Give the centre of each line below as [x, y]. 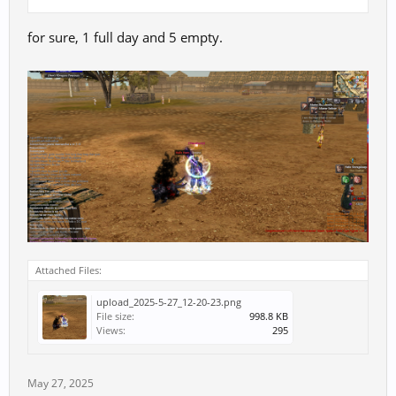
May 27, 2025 [61, 384]
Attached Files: [69, 270]
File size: [115, 316]
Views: [111, 331]
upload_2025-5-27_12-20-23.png [169, 302]
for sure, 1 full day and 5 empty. [125, 38]
